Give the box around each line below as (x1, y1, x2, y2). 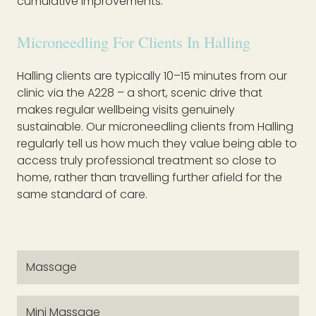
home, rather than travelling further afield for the (17, 169, 282, 186)
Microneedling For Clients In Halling (17, 31, 250, 53)
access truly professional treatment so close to (17, 152, 276, 169)
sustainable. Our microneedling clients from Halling (17, 119, 293, 135)
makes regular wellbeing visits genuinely (17, 102, 235, 119)
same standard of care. (17, 186, 147, 203)
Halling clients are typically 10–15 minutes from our (17, 68, 287, 85)
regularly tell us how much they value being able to (17, 135, 297, 152)
